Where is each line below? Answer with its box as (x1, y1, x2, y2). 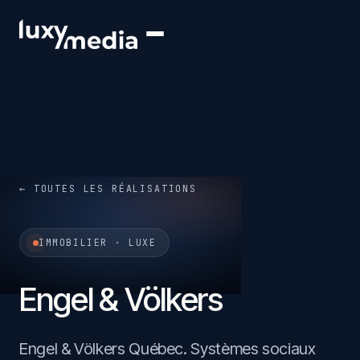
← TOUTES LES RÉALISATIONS (19, 182, 197, 194)
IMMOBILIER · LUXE (39, 236, 157, 248)
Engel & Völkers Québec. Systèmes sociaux (19, 339, 316, 358)
